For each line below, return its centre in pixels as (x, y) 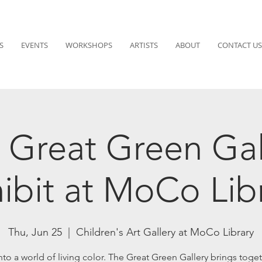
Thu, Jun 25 (35, 232)
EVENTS (34, 45)
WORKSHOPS (89, 45)
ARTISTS (144, 45)
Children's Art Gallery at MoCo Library (165, 232)
